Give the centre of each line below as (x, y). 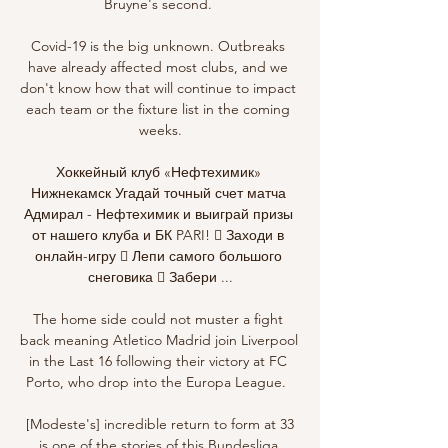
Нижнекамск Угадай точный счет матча (158, 192)
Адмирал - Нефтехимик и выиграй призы (158, 213)
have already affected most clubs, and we (158, 66)
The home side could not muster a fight (158, 318)
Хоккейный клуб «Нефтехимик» (158, 171)
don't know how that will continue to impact (158, 87)
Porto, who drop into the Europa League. (160, 381)
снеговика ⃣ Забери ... (160, 276)
